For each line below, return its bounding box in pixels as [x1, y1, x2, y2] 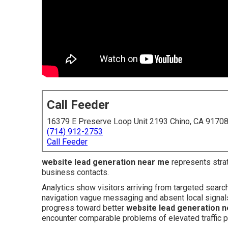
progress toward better [42, 203, 126, 213]
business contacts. [42, 167, 109, 177]
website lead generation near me [42, 157, 169, 167]
